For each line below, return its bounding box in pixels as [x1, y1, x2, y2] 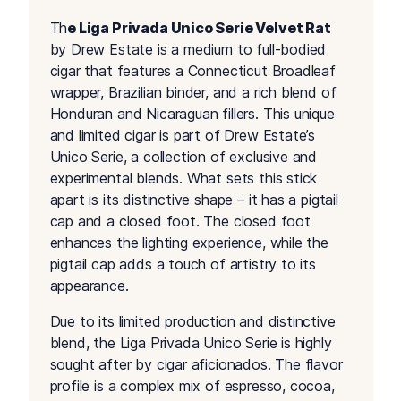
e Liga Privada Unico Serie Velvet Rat [67, 19, 331, 38]
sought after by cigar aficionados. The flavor [49, 355, 343, 374]
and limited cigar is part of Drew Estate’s [49, 126, 316, 145]
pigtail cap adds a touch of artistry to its [49, 255, 316, 274]
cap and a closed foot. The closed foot [49, 212, 311, 231]
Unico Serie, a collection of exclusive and [49, 148, 318, 166]
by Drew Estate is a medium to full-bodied [49, 40, 327, 59]
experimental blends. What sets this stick [49, 169, 318, 188]
